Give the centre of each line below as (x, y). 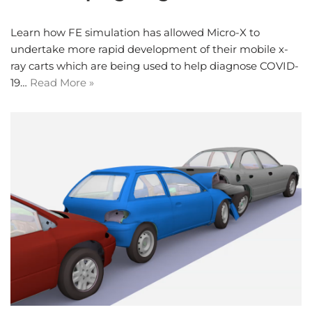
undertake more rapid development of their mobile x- (149, 49)
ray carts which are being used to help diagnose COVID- (155, 65)
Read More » (62, 82)
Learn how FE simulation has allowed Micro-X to (135, 32)
